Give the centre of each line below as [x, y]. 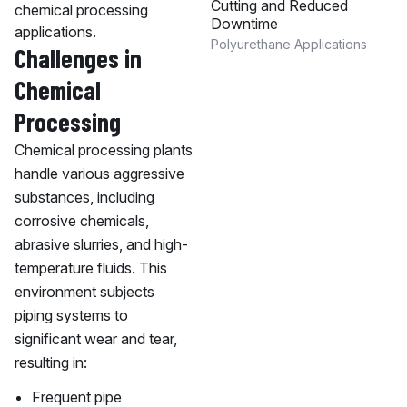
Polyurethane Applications [288, 44]
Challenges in [78, 58]
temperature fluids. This [91, 268]
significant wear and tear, [96, 339]
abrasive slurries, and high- [101, 244]
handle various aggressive [99, 174]
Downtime [244, 24]
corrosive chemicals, [82, 221]
